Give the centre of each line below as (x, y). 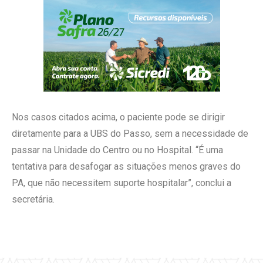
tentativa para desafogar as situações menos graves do (126, 166)
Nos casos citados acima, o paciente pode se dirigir (118, 117)
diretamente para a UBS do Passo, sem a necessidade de (130, 133)
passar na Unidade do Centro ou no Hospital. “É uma (117, 150)
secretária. (33, 199)
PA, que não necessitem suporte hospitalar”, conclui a (122, 183)
